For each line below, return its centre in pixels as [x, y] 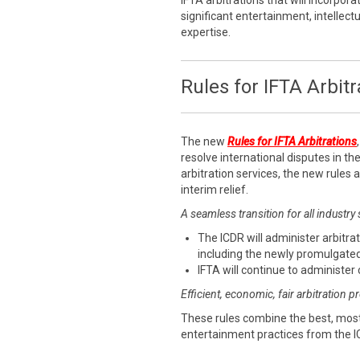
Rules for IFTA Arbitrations [292, 141]
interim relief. [215, 190]
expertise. [206, 32]
